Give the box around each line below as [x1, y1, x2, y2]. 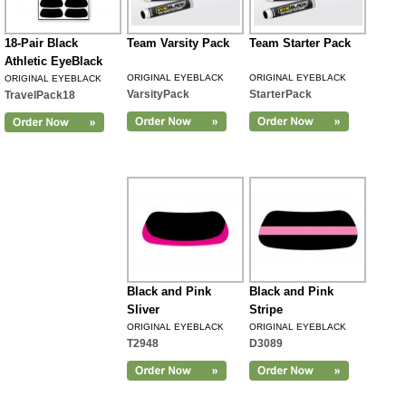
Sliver [127, 303, 159, 316]
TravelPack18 [5, 89, 75, 101]
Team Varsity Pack [127, 36, 229, 50]
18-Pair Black [5, 36, 78, 50]
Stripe [249, 303, 283, 316]
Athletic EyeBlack [5, 54, 102, 68]
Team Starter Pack [249, 36, 351, 50]
